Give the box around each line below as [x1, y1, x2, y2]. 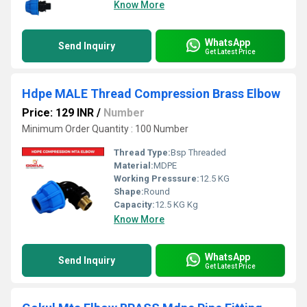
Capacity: [114, 199, 155, 210]
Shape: [114, 186, 144, 197]
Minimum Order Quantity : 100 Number [22, 123, 188, 134]
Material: [114, 160, 153, 171]
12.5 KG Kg [155, 199, 198, 210]
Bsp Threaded [171, 147, 226, 158]
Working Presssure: [114, 173, 199, 184]
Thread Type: [114, 147, 171, 158]
